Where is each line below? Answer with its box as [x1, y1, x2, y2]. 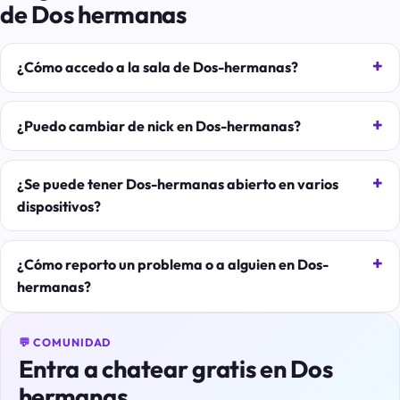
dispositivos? [16, 197, 101, 216]
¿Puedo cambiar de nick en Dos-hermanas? [16, 116, 301, 135]
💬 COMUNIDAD [18, 336, 112, 350]
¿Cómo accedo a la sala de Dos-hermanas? [16, 58, 298, 77]
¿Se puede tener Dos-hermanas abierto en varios [16, 175, 338, 194]
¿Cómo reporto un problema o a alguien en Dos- [16, 255, 329, 274]
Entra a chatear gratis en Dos [18, 354, 333, 385]
